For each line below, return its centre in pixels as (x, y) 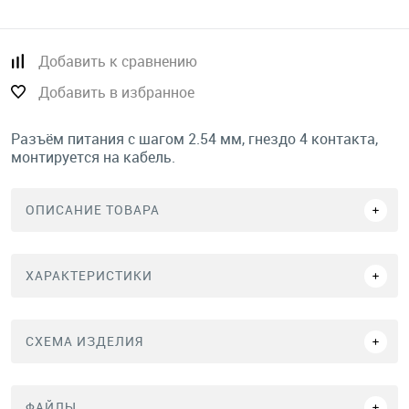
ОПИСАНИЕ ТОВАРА (93, 210)
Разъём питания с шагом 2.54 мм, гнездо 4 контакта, (194, 139)
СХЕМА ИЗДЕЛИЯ (84, 341)
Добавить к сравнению (118, 61)
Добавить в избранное (116, 92)
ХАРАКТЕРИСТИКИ (89, 275)
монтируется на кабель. (93, 157)
